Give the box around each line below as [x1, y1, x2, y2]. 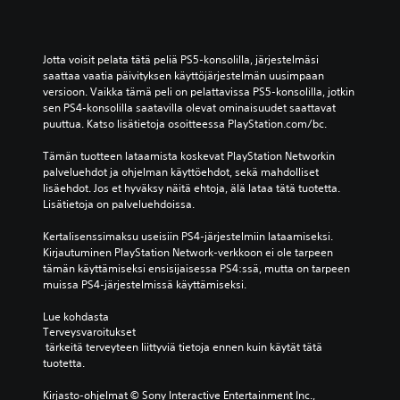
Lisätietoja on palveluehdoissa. [43, 196, 195, 212]
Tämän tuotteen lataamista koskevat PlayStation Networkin [43, 148, 335, 163]
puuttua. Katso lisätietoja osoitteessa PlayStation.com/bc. [43, 116, 327, 131]
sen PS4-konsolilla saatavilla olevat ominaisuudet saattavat [43, 100, 336, 115]
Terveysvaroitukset [43, 324, 136, 339]
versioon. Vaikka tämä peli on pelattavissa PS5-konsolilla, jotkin [43, 84, 354, 99]
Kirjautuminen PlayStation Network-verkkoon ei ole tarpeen [43, 245, 333, 260]
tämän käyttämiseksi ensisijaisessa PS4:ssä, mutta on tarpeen [43, 261, 350, 276]
